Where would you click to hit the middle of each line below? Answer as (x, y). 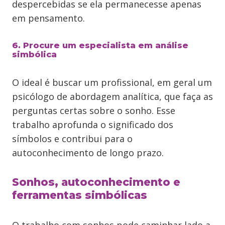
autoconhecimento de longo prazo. (88, 153)
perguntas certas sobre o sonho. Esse (94, 110)
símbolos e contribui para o (72, 139)
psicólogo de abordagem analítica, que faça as (113, 96)
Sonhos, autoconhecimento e (96, 182)
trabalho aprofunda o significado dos (93, 125)
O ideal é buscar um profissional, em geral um (112, 82)
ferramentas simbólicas (80, 195)
